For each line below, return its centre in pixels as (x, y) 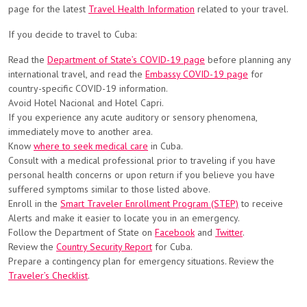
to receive (261, 204)
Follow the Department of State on (82, 232)
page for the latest (48, 9)
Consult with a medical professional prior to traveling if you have (142, 160)
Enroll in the (34, 204)
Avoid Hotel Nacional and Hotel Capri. (86, 103)
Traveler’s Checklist (48, 275)
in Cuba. (165, 146)
